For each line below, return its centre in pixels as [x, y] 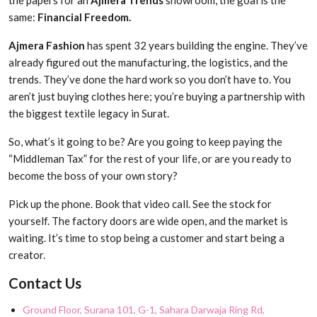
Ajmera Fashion [47, 46]
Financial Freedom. [84, 17]
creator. [27, 255]
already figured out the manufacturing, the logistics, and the [148, 63]
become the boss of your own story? [93, 176]
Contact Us [45, 283]
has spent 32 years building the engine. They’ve [196, 46]
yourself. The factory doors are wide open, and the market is [148, 221]
